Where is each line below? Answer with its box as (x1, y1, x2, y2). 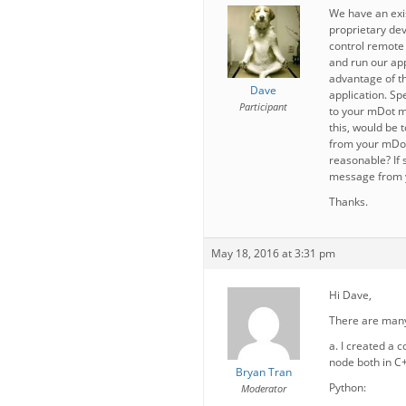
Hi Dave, (329, 287, 372, 303)
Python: (329, 380, 366, 395)
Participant (239, 100, 287, 113)
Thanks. (329, 194, 368, 209)
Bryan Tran (235, 364, 292, 380)
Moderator (240, 382, 286, 395)
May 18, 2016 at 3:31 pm (211, 246, 335, 261)
